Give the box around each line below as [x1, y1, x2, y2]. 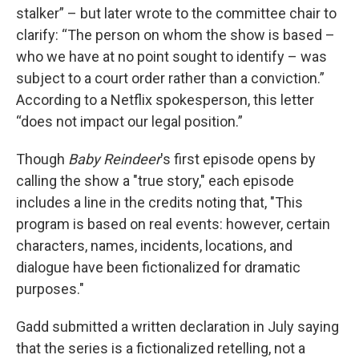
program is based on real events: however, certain [16, 216, 330, 232]
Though [16, 151, 68, 167]
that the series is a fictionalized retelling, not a [16, 340, 305, 357]
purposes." [16, 280, 84, 297]
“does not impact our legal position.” [16, 113, 243, 130]
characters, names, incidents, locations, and [16, 237, 292, 254]
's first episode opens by [160, 151, 316, 167]
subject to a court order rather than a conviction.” [16, 70, 325, 87]
